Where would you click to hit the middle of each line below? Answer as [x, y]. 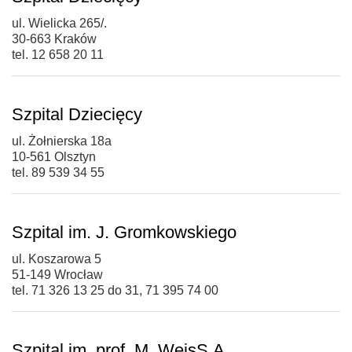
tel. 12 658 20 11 [58, 54]
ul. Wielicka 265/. [59, 23]
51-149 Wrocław [57, 274]
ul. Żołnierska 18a [62, 141]
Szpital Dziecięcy [77, 114]
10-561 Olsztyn [54, 156]
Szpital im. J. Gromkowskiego [124, 232]
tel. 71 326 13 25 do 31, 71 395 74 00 [115, 290]
